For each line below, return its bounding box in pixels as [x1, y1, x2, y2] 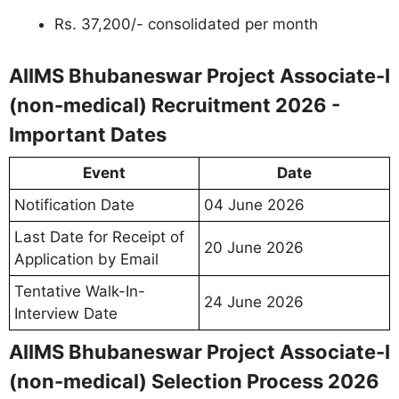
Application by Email [14, 249, 159, 268]
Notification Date [14, 195, 134, 214]
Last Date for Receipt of [14, 227, 184, 246]
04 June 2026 [204, 195, 305, 214]
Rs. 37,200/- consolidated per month [54, 15, 318, 34]
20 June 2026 [204, 238, 304, 256]
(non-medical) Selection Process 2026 [9, 369, 379, 393]
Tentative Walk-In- [14, 281, 145, 300]
